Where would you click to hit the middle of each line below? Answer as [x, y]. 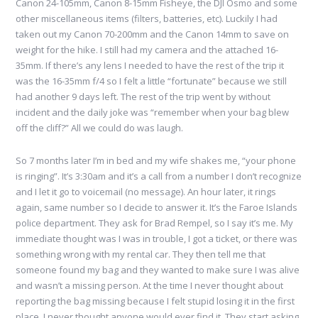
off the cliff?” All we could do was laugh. [100, 128]
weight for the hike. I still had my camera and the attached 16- [147, 50]
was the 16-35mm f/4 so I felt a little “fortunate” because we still [152, 81]
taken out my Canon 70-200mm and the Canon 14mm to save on [153, 34]
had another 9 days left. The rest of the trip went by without [143, 97]
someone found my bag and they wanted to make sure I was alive [158, 270]
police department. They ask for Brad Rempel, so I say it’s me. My [155, 223]
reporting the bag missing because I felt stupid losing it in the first [155, 301]
